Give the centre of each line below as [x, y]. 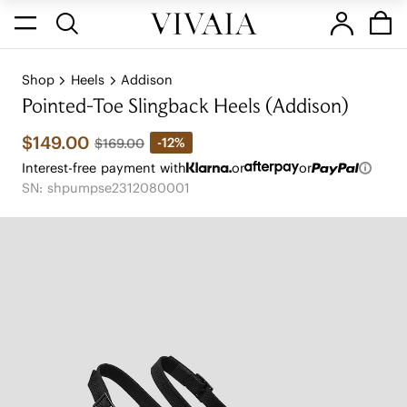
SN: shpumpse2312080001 [105, 188]
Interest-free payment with [104, 168]
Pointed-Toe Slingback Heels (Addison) [185, 108]
